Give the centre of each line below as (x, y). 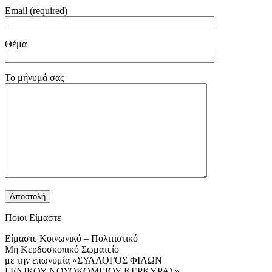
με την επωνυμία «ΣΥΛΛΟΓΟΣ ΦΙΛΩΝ (83, 260)
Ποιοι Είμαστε (33, 217)
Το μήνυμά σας (34, 77)
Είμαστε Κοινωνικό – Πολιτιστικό (71, 238)
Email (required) (36, 10)
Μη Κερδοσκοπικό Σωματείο (62, 249)
